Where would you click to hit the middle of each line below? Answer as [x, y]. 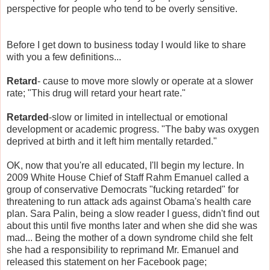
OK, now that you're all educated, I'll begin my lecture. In [125, 165]
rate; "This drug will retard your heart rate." [96, 93]
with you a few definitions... [64, 57]
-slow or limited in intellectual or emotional [138, 117]
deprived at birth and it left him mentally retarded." [112, 141]
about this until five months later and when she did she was [132, 225]
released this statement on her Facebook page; [107, 262]
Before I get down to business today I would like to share [126, 45]
